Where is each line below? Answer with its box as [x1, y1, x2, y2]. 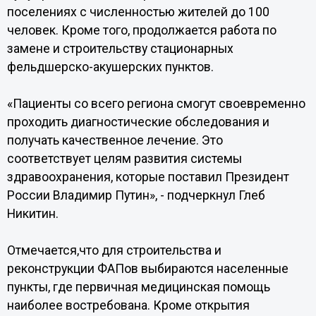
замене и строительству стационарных [6, 42, 233, 56]
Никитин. [6, 207, 59, 221]
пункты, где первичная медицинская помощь [6, 280, 270, 294]
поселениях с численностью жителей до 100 [6, 5, 269, 19]
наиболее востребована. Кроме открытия [6, 298, 250, 312]
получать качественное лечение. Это [6, 133, 223, 147]
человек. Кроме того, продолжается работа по [6, 23, 276, 37]
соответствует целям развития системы [6, 152, 242, 166]
